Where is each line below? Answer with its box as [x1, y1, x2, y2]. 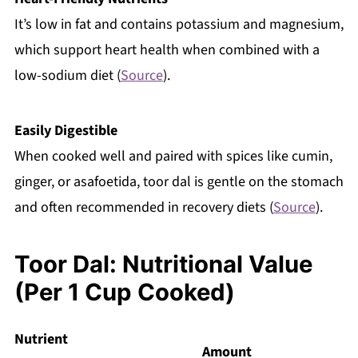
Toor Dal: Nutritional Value [14, 250, 312, 279]
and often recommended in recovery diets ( [14, 197, 273, 218]
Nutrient [14, 329, 68, 350]
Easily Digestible [14, 121, 117, 141]
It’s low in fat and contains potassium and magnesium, [14, 14, 344, 35]
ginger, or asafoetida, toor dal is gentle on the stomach [14, 172, 344, 193]
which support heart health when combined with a [14, 40, 320, 61]
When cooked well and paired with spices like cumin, [14, 146, 332, 167]
